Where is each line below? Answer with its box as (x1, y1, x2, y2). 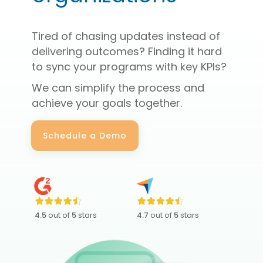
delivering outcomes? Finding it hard (32, 43, 222, 59)
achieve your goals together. (32, 95, 182, 110)
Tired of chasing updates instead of (32, 28, 220, 43)
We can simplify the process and (32, 80, 204, 95)
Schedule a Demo (43, 129, 127, 141)
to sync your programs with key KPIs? (32, 59, 227, 74)
